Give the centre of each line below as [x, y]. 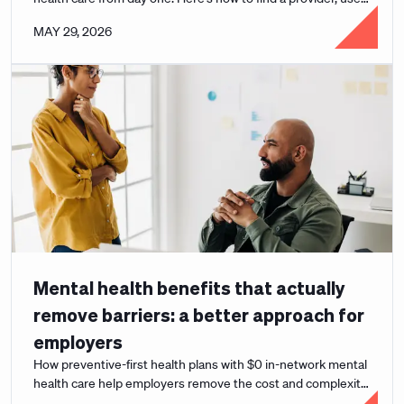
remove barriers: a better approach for [199, 315]
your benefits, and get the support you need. [157, 17]
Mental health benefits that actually [189, 288]
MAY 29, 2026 [73, 32]
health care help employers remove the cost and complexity [200, 383]
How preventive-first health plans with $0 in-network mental [200, 364]
